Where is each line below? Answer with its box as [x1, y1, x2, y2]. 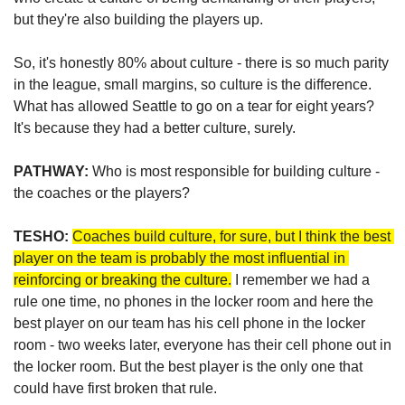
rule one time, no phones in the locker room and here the [14, 294, 373, 310]
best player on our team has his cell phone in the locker [14, 316, 365, 332]
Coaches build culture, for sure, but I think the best [72, 229, 391, 245]
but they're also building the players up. [14, 12, 267, 28]
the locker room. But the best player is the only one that [14, 359, 363, 375]
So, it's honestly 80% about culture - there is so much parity [14, 55, 389, 71]
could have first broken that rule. [14, 381, 221, 397]
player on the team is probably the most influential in [14, 250, 345, 267]
